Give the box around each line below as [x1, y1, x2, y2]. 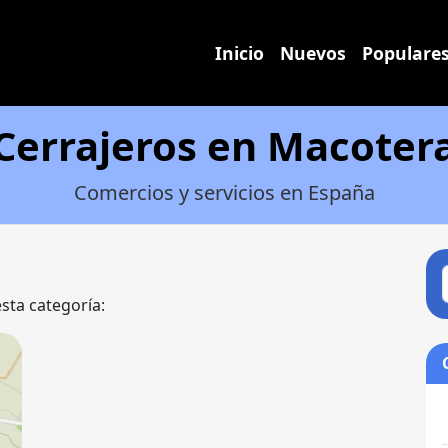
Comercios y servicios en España [73, 179, 375, 206]
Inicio [215, 41, 264, 65]
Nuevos [280, 41, 346, 65]
